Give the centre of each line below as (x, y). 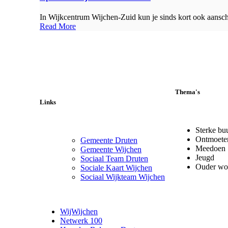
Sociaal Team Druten (114, 159)
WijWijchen (79, 212)
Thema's (188, 92)
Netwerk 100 (81, 221)
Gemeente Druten (109, 140)
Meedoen (210, 149)
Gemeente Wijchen (111, 150)
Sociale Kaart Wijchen (116, 168)
